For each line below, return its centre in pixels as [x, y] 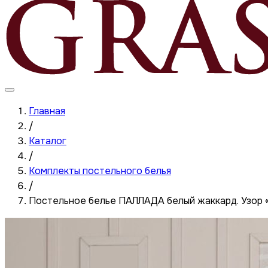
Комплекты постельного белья [100, 171]
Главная [47, 111]
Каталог [48, 141]
